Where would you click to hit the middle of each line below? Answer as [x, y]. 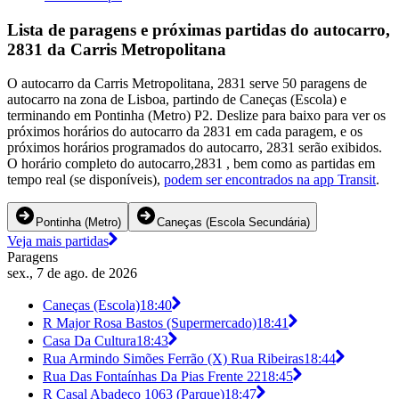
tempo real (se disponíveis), [85, 180]
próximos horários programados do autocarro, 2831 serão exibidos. [195, 148]
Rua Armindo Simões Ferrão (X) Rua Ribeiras [173, 359]
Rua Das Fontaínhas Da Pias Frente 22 [152, 377]
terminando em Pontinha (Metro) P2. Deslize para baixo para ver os [196, 116]
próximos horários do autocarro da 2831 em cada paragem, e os [185, 132]
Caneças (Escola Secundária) [233, 223]
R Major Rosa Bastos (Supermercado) [150, 323]
